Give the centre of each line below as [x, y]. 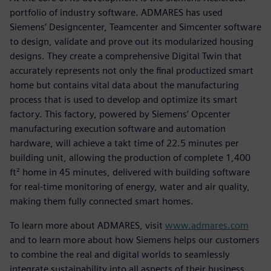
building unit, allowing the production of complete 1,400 [130, 158]
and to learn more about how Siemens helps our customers [135, 240]
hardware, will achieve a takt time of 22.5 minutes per [124, 143]
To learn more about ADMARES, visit [87, 226]
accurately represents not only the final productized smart [132, 71]
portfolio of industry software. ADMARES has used [116, 13]
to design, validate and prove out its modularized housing [132, 42]
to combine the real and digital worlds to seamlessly [120, 255]
